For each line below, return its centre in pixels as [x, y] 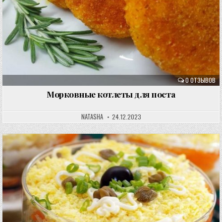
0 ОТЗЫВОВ [200, 80]
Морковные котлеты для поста [111, 94]
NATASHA [92, 116]
